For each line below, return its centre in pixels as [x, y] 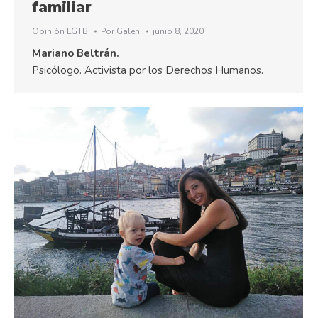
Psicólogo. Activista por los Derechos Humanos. [148, 70]
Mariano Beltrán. [76, 53]
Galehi [129, 31]
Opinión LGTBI [61, 31]
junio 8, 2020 [178, 31]
